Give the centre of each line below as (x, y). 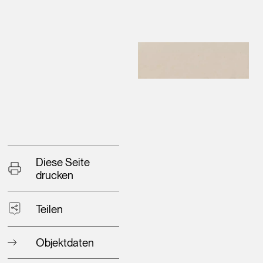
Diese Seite (63, 162)
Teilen (50, 209)
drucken (55, 175)
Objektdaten (65, 243)
